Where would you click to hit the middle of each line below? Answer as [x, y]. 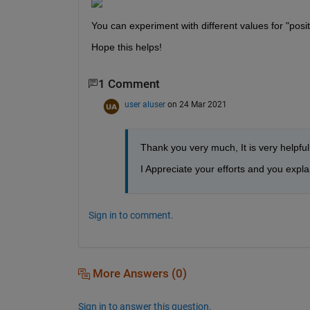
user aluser [145, 104]
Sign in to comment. [131, 215]
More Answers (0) [138, 273]
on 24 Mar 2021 [197, 104]
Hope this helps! [126, 47]
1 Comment [129, 84]
